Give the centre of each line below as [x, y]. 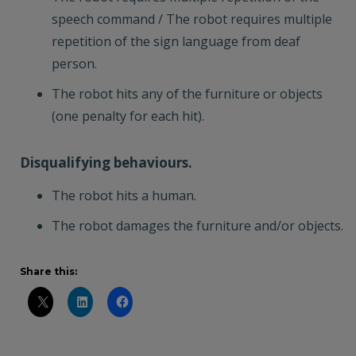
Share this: [48, 271]
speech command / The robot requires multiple [192, 19]
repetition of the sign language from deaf [176, 41]
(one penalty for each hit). [128, 116]
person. [74, 64]
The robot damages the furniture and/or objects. [197, 226]
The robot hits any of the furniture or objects [187, 94]
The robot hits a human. [124, 195]
